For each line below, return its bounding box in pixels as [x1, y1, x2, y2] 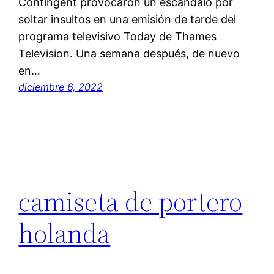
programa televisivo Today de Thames [18, 30, 217, 43]
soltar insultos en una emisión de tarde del [18, 13, 237, 26]
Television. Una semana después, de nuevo [18, 47, 240, 61]
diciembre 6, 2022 [18, 81, 103, 94]
